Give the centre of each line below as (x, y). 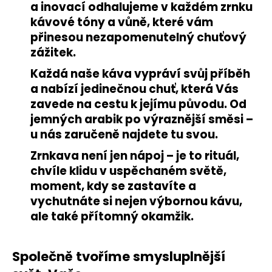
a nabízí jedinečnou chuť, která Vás (134, 89)
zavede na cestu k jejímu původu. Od (138, 104)
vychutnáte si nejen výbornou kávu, (136, 201)
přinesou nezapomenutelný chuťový (138, 37)
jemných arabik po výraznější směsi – (142, 119)
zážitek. (53, 52)
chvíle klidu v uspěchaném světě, (128, 171)
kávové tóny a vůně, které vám (122, 22)
